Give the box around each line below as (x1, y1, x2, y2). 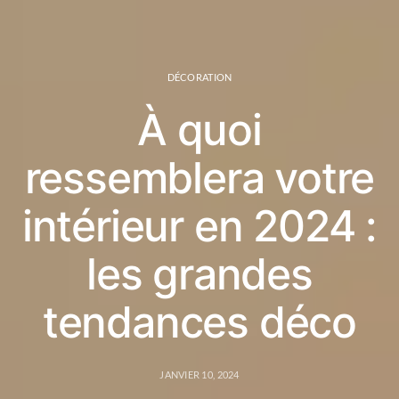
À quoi (137, 103, 262, 156)
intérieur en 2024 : (21, 199, 378, 252)
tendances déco (42, 296, 357, 348)
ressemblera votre (24, 151, 375, 204)
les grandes (86, 248, 313, 300)
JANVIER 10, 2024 (159, 369, 240, 380)
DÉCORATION (167, 71, 232, 83)
